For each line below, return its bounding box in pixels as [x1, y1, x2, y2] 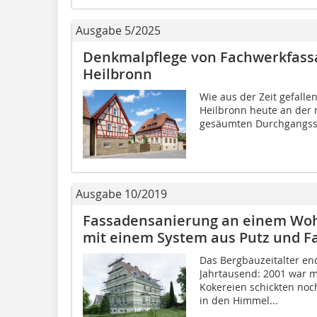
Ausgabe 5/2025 [76, 22, 161, 38]
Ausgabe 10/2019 [76, 185, 167, 202]
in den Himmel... [199, 293, 278, 307]
